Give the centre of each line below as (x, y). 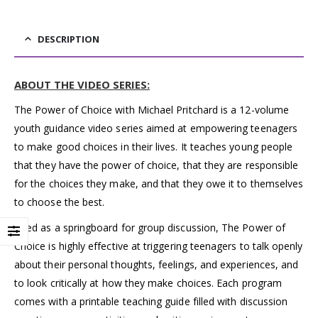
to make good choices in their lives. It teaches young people (154, 146)
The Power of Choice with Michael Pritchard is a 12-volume (152, 109)
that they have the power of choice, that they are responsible (157, 165)
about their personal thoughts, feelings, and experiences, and (157, 264)
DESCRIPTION (68, 39)
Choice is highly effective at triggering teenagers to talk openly (159, 246)
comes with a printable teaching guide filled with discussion (151, 301)
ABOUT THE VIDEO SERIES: (82, 84)
